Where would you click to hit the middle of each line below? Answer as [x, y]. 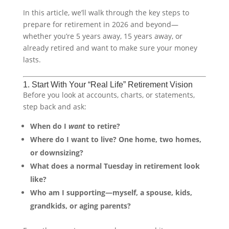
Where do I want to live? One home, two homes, [116, 139]
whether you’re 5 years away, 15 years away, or [102, 36]
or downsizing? [56, 152]
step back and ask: [54, 106]
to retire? [102, 126]
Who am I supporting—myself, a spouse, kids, [111, 192]
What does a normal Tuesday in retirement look [115, 166]
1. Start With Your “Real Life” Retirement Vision [108, 84]
